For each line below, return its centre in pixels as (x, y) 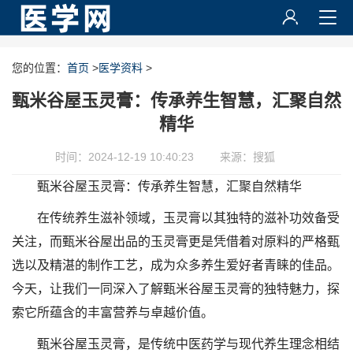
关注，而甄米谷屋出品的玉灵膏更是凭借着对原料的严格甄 (176, 242)
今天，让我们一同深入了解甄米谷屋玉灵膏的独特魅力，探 (176, 289)
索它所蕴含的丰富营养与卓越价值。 (113, 312)
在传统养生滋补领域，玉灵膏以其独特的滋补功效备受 (188, 218)
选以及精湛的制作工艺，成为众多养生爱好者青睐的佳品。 (176, 265)
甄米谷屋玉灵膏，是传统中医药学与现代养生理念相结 (188, 344)
